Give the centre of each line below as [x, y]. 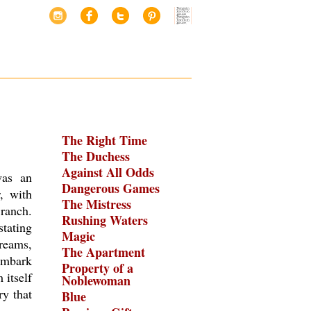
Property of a [98, 268]
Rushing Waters [105, 220]
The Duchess [96, 156]
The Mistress [96, 204]
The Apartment [103, 252]
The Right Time [104, 140]
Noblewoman [96, 280]
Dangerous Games [111, 188]
